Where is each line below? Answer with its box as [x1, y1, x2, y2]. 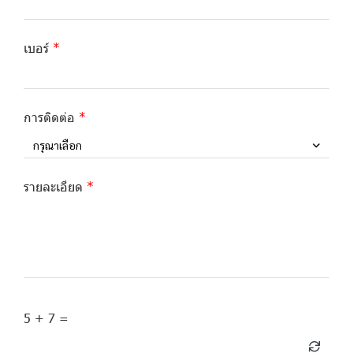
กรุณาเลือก [33, 138, 82, 153]
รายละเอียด [24, 177, 83, 195]
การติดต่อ [24, 108, 75, 125]
